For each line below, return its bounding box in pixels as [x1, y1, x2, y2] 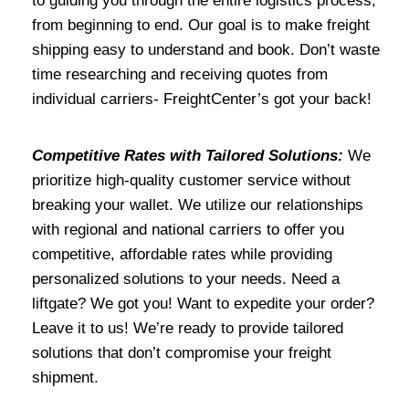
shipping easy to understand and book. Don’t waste [32, 41, 380, 59]
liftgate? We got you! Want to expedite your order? [32, 295, 374, 313]
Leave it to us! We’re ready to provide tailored [32, 320, 343, 338]
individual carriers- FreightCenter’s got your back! [32, 90, 372, 109]
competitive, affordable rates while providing [32, 246, 332, 264]
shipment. [32, 369, 99, 387]
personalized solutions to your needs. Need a [32, 270, 340, 288]
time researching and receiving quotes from [32, 66, 328, 84]
